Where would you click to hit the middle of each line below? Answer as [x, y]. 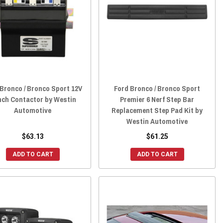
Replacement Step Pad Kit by [157, 111]
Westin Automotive [157, 121]
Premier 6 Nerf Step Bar [157, 100]
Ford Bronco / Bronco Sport [157, 89]
